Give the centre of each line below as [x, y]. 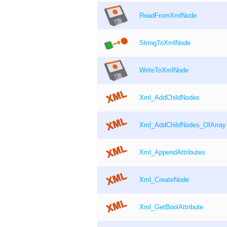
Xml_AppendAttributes [172, 153]
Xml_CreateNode [164, 180]
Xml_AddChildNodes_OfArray [183, 125]
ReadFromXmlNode [168, 16]
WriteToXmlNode [164, 71]
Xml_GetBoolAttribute [171, 207]
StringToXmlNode [165, 43]
